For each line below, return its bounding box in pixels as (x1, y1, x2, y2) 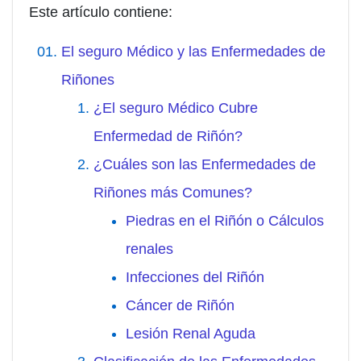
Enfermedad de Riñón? (93, 128, 243, 145)
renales (126, 241, 173, 258)
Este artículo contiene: (29, 4, 172, 21)
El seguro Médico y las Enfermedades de (61, 44, 326, 60)
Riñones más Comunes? (93, 185, 252, 201)
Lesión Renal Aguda (126, 326, 255, 342)
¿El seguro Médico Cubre (93, 100, 258, 117)
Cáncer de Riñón (126, 297, 234, 314)
